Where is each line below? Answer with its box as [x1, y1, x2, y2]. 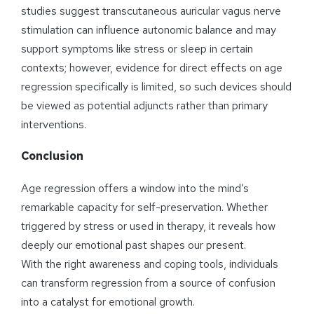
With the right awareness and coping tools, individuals [21, 256, 278, 271]
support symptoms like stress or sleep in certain [21, 41, 253, 56]
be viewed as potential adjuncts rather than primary [21, 97, 268, 113]
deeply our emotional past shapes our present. [21, 237, 246, 252]
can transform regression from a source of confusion [21, 275, 275, 290]
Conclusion [21, 148, 83, 163]
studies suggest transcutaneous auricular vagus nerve [21, 3, 281, 18]
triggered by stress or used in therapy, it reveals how [21, 218, 275, 233]
